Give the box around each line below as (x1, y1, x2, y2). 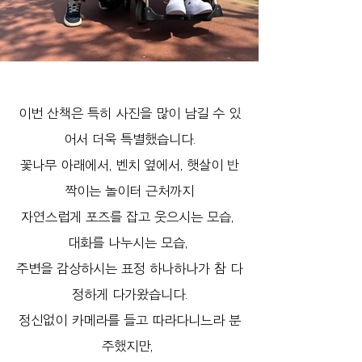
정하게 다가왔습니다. (71, 288, 187, 301)
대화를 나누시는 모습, (67, 236, 192, 250)
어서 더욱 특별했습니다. (63, 133, 196, 146)
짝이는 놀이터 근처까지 (65, 184, 194, 198)
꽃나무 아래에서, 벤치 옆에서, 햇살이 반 (19, 158, 239, 172)
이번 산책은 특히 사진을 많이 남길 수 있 (18, 107, 241, 120)
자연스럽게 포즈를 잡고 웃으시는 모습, (21, 210, 238, 224)
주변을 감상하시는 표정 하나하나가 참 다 (16, 262, 242, 276)
